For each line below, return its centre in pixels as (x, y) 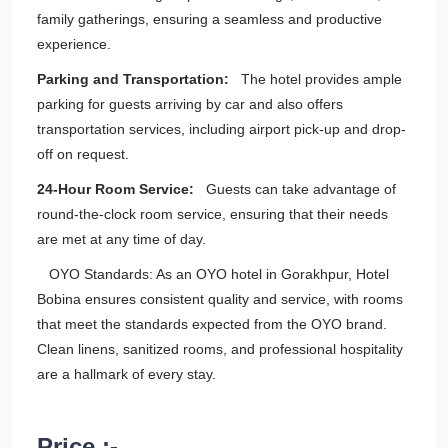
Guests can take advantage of (297, 189)
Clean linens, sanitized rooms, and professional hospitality (220, 349)
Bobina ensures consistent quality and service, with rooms (220, 299)
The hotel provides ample (315, 79)
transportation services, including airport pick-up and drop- (221, 129)
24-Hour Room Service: (117, 189)
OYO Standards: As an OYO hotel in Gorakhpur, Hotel (213, 274)
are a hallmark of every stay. (126, 374)
